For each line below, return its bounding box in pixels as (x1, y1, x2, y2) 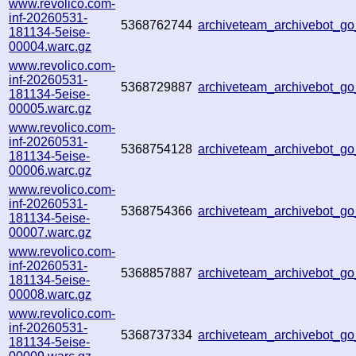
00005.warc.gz (9, 101, 92, 115)
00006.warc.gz (9, 163, 92, 177)
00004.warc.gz (9, 39, 92, 53)
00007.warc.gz (9, 225, 92, 239)
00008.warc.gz (9, 287, 92, 301)
